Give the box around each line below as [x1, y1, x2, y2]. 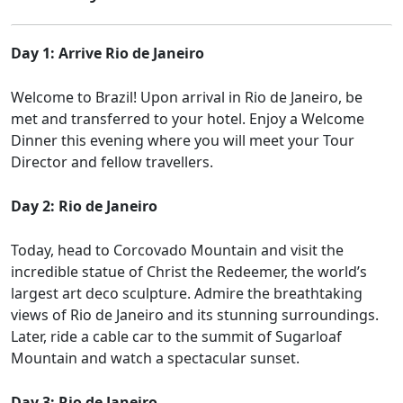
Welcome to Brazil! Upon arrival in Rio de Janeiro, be [11, 87, 363, 108]
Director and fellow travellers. [11, 152, 213, 173]
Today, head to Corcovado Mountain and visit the [11, 240, 344, 261]
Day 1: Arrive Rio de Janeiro [11, 43, 204, 64]
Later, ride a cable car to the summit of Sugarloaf [11, 327, 342, 347]
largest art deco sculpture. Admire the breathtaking [11, 283, 363, 304]
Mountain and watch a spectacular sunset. [11, 348, 300, 369]
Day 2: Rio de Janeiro [11, 196, 157, 217]
